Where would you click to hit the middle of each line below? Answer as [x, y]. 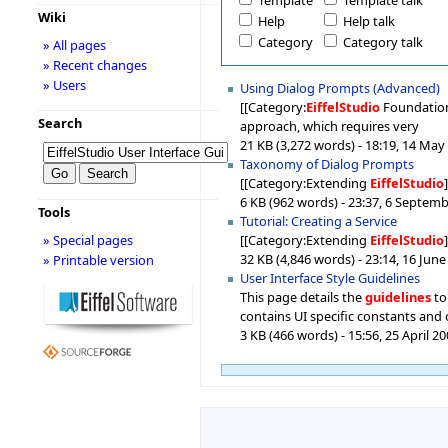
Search [59, 123]
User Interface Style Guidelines [330, 277]
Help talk [368, 21]
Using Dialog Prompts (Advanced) [340, 87]
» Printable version [98, 260]
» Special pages [87, 240]
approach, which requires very [330, 125]
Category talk [382, 42]
